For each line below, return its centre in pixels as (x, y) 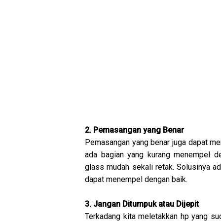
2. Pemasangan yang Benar (134, 130)
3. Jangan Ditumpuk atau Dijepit (142, 204)
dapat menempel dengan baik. (136, 179)
